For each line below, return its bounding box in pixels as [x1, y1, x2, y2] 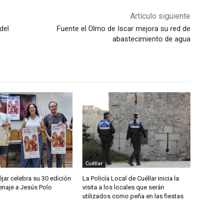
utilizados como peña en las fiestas [82, 192, 184, 200]
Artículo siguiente [130, 11, 190, 21]
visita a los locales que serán [82, 183, 165, 191]
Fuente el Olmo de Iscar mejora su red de [56, 24, 190, 33]
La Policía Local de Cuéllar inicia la [82, 174, 180, 182]
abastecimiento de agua [112, 34, 190, 43]
